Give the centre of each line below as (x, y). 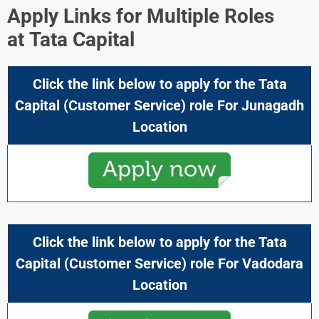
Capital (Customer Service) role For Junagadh (159, 105)
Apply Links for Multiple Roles (141, 16)
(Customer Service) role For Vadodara (184, 263)
